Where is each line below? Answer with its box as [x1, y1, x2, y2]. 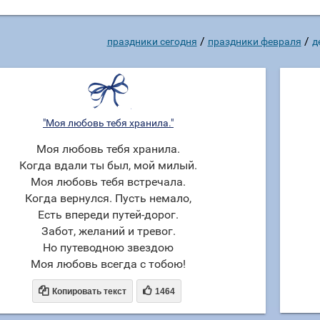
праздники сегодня [106, 36, 197, 47]
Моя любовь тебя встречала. [31, 175, 186, 189]
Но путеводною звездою [43, 241, 174, 254]
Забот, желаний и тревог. [41, 224, 176, 238]
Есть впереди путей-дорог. [38, 208, 179, 221]
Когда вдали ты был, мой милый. [19, 159, 197, 172]
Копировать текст [51, 286, 126, 296]
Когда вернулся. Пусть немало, [25, 191, 191, 205]
